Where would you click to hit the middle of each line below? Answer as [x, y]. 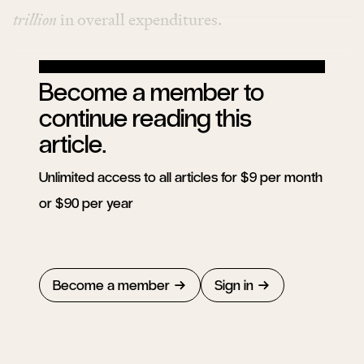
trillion [35, 19]
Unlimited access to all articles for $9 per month [181, 177]
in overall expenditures [137, 19]
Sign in [234, 285]
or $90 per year [86, 203]
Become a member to [152, 92]
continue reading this [145, 118]
